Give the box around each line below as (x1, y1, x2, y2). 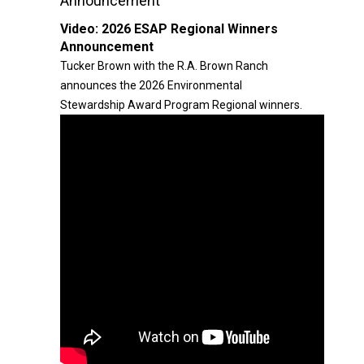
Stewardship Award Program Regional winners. (60, 98, 302, 111)
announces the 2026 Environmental (60, 79, 242, 92)
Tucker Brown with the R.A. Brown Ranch (60, 59, 268, 72)
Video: (60, 21, 102, 37)
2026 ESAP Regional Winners (102, 21, 278, 37)
